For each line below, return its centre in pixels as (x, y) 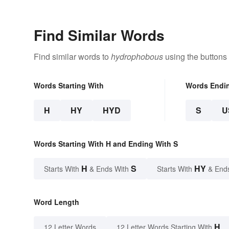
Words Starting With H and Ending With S (106, 144)
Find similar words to (72, 57)
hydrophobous (137, 57)
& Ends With (109, 169)
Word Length (56, 202)
